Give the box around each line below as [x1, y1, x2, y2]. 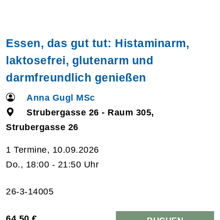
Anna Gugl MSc [27, 92, 95, 103]
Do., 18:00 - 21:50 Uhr [6, 159, 99, 169]
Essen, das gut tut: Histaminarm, [6, 36, 189, 50]
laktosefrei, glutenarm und [6, 54, 153, 67]
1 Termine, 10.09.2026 [6, 144, 99, 155]
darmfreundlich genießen [6, 71, 146, 84]
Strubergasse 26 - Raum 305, [27, 107, 154, 117]
